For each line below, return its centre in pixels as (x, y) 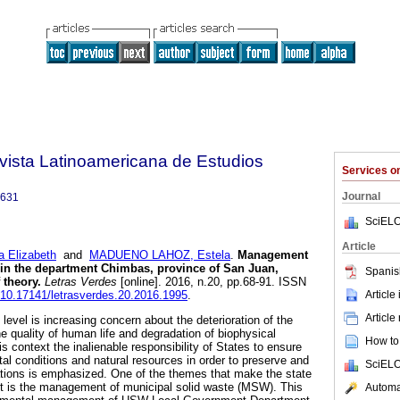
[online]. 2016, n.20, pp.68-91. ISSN (212, 282)
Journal (361, 196)
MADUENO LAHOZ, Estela (160, 255)
